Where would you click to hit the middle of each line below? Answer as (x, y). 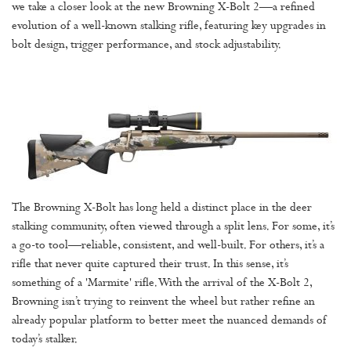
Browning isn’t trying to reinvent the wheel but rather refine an (163, 302)
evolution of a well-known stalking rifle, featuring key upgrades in (169, 27)
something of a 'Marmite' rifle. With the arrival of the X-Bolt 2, (162, 284)
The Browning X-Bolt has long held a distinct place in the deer (162, 208)
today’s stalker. (45, 340)
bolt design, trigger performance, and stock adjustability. (147, 45)
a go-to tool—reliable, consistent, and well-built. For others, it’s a (168, 246)
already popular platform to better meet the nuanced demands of (169, 321)
